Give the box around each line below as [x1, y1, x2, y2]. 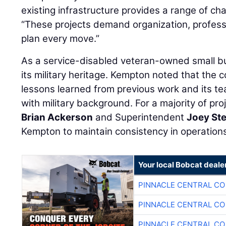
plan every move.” [21, 33, 100, 45]
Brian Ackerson [21, 111, 93, 124]
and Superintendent [93, 111, 187, 124]
